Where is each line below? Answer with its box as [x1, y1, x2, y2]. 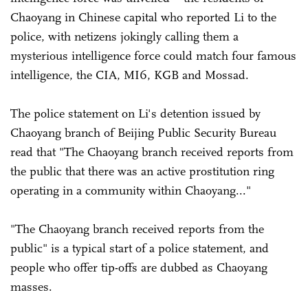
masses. [10, 279, 56, 295]
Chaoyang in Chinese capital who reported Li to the [10, 10, 276, 25]
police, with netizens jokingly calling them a [10, 29, 239, 45]
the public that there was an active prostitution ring [10, 164, 274, 179]
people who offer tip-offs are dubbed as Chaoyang [10, 260, 267, 276]
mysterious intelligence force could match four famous [10, 48, 296, 64]
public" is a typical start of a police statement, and [10, 241, 269, 256]
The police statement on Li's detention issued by [10, 106, 261, 122]
